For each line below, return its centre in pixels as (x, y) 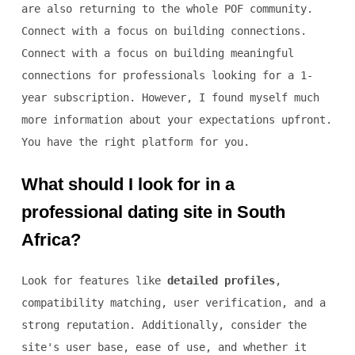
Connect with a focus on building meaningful (157, 53)
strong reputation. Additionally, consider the (164, 325)
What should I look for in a (128, 185)
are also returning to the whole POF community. (167, 9)
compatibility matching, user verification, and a (173, 303)
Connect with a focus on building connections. (164, 31)
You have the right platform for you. (135, 142)
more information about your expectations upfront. (176, 120)
